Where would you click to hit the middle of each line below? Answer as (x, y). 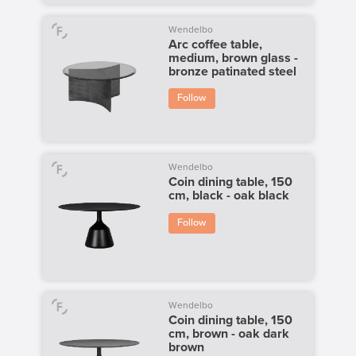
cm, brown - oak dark (228, 334)
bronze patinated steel (232, 71)
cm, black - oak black (228, 196)
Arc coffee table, (215, 44)
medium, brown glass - (233, 58)
